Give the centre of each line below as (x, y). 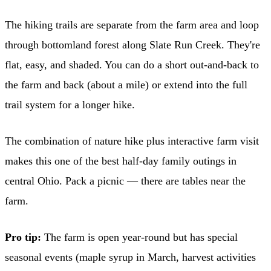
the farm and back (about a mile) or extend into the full (126, 84)
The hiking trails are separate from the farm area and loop (132, 24)
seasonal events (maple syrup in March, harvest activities (130, 257)
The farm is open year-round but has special (139, 237)
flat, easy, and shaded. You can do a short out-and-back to (132, 64)
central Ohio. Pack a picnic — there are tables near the (125, 181)
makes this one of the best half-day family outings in (121, 161)
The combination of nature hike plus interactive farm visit (132, 141)
